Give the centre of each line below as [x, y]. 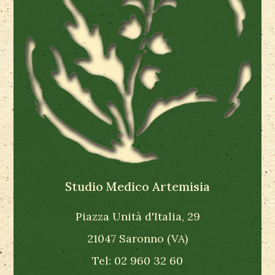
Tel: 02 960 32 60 [137, 260]
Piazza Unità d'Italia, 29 [137, 216]
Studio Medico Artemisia [137, 186]
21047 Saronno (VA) [137, 238]
